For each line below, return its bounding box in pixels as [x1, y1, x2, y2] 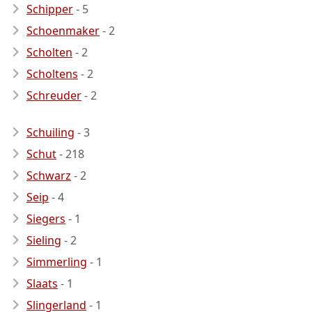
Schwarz [26, 168, 71, 183]
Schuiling [26, 125, 75, 140]
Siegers [26, 211, 65, 226]
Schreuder [26, 88, 81, 103]
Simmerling [26, 254, 87, 270]
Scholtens [26, 66, 78, 81]
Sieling [26, 233, 61, 248]
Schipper [26, 1, 73, 17]
